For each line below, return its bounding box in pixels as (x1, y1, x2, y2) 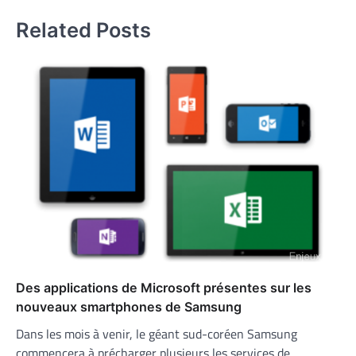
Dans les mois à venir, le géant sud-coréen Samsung (16, 324, 297, 344)
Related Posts (16, 17, 151, 43)
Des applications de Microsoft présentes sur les (16, 280, 311, 296)
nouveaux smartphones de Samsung (16, 299, 242, 315)
